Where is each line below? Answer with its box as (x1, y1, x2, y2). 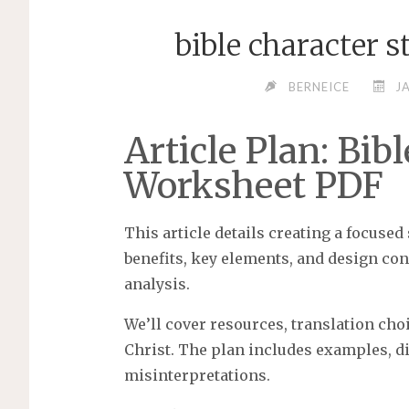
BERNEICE (288, 79, 351, 95)
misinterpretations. (123, 366, 270, 385)
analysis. (123, 275, 190, 294)
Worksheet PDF (123, 163, 383, 207)
